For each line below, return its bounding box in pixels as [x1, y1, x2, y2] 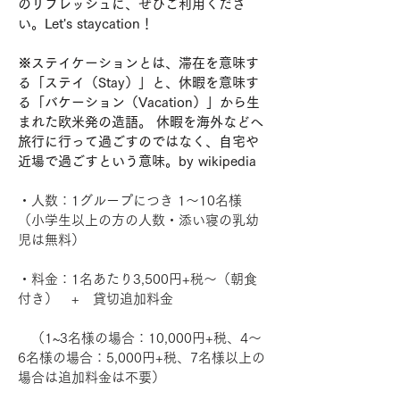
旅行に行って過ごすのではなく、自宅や [18, 135, 259, 148]
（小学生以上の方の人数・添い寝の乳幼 [18, 213, 259, 227]
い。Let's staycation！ [18, 17, 154, 30]
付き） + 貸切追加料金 [18, 292, 178, 305]
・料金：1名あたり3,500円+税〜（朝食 [18, 272, 257, 286]
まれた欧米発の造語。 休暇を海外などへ [18, 115, 263, 129]
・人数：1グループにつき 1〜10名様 [18, 194, 242, 207]
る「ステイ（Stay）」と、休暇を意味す [18, 76, 259, 89]
